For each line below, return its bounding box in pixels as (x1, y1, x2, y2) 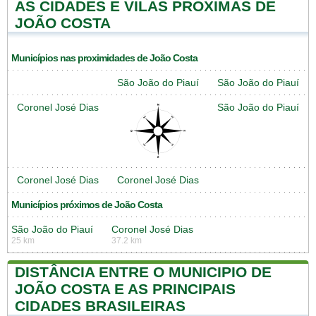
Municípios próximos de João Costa (11, 199, 162, 210)
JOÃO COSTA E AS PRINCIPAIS (15, 280, 236, 297)
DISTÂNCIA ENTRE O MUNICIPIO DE (15, 263, 272, 280)
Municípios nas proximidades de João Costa (11, 52, 197, 63)
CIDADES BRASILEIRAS (15, 297, 186, 314)
